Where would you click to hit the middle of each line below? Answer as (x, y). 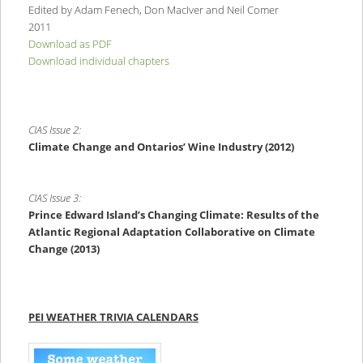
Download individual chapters (98, 61)
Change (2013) (64, 248)
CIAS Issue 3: (54, 197)
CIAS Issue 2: (54, 129)
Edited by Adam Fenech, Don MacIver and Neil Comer (153, 10)
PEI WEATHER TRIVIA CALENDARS (113, 317)
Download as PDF (70, 44)
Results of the (282, 214)
